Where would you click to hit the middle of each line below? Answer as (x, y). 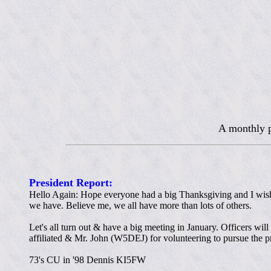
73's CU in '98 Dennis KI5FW (87, 260)
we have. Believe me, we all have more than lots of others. (140, 206)
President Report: (71, 183)
